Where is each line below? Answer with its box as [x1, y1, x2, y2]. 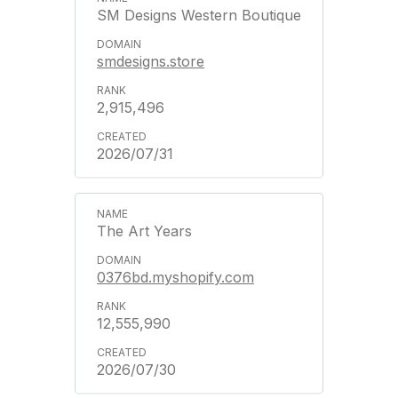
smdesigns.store [97, 52, 204, 70]
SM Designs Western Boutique [97, 5, 301, 24]
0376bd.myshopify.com [97, 267, 254, 286]
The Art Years [97, 221, 192, 240]
